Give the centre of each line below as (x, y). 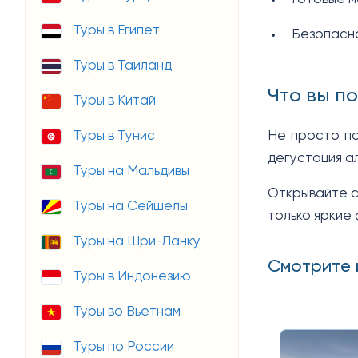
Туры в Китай (114, 101)
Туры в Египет (116, 30)
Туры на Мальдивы (131, 171)
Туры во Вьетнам (127, 312)
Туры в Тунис (114, 136)
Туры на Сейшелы (130, 206)
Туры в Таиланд (122, 66)
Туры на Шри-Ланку (137, 241)
